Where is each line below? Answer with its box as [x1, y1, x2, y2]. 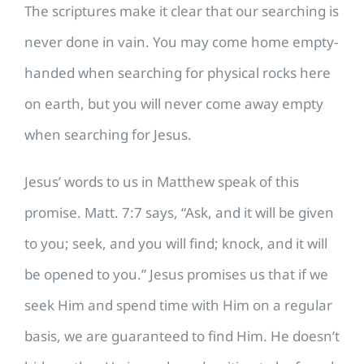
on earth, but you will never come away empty [24, 93, 323, 113]
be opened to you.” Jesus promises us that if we [24, 264, 328, 284]
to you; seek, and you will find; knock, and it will [24, 233, 327, 253]
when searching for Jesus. [24, 124, 195, 144]
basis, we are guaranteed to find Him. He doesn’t [24, 326, 340, 345]
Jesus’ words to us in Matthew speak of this [24, 171, 299, 191]
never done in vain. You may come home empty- [24, 32, 338, 51]
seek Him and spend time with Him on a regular [24, 295, 332, 314]
